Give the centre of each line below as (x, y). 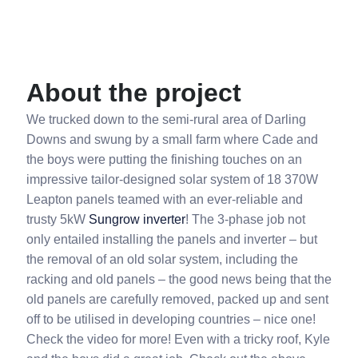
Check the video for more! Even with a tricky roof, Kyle (178, 339)
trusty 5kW (58, 219)
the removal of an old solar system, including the (162, 259)
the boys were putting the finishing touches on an (164, 159)
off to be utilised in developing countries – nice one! (171, 319)
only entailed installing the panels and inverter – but (172, 239)
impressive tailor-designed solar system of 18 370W (172, 179)
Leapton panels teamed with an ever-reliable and (165, 199)
